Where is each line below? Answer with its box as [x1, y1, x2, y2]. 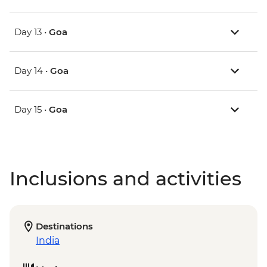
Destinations [36, 221, 93, 232]
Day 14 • [14, 65, 50, 77]
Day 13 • [14, 26, 49, 38]
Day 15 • [14, 104, 49, 116]
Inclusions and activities [10, 167, 241, 191]
